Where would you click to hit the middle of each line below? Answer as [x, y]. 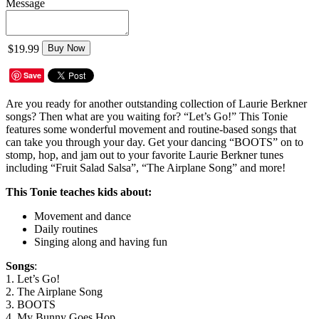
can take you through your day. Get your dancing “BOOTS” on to [155, 142]
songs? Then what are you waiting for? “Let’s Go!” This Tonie [147, 116]
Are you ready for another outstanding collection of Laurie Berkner [156, 103]
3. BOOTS [33, 304]
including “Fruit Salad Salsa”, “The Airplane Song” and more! [146, 167]
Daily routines [67, 229]
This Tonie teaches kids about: [79, 192]
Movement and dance [84, 216]
